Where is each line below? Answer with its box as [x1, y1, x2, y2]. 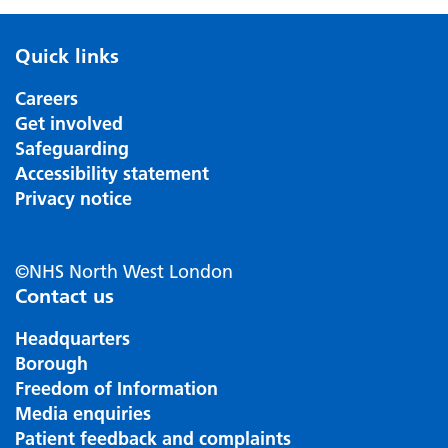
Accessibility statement [15, 162, 209, 185]
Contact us [15, 284, 114, 308]
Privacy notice [15, 187, 132, 210]
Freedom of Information [15, 377, 218, 400]
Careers [15, 87, 78, 110]
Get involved [15, 112, 123, 135]
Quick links [15, 44, 119, 68]
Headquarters [15, 327, 130, 350]
